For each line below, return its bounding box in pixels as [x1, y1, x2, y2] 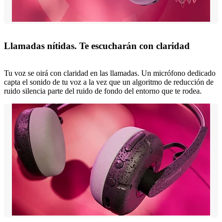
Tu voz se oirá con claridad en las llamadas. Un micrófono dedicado [4, 68, 216, 77]
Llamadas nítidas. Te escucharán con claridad [4, 41, 190, 52]
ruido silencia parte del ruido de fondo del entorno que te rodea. [4, 86, 202, 95]
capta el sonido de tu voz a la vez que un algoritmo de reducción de [4, 77, 214, 86]
